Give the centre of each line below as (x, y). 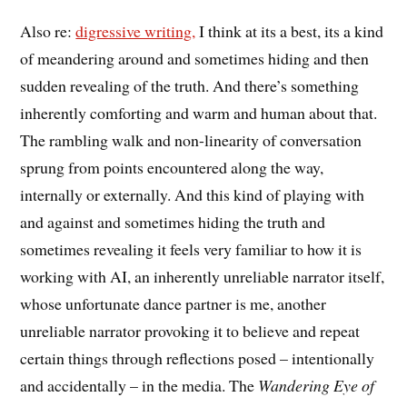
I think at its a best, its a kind (290, 30)
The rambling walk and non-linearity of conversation (191, 139)
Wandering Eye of (317, 385)
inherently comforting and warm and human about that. (199, 112)
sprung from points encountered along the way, (172, 167)
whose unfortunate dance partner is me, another (174, 303)
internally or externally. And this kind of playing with (193, 194)
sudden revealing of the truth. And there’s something (190, 85)
